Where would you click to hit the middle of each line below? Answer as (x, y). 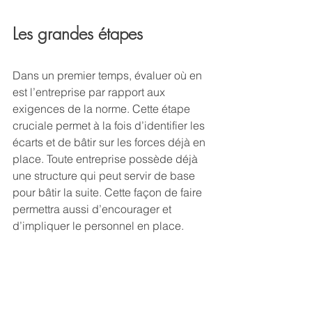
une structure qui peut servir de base (105, 175)
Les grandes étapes (78, 33)
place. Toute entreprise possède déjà (107, 158)
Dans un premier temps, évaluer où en (109, 75)
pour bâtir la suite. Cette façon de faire (109, 192)
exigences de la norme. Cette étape (103, 108)
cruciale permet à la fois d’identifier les (110, 125)
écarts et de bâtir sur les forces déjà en (110, 142)
